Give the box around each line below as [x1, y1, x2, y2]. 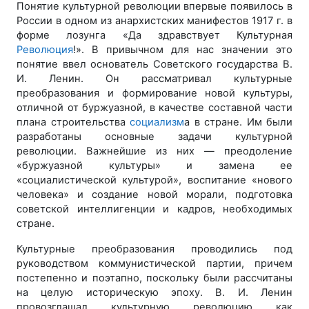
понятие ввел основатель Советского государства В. [17, 58, 292, 70]
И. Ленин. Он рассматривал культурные [17, 72, 292, 85]
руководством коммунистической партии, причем [17, 257, 292, 270]
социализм [130, 116, 184, 128]
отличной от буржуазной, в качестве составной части [17, 101, 292, 114]
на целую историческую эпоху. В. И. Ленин [17, 286, 292, 299]
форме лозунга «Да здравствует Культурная [17, 29, 292, 41]
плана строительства [17, 116, 130, 128]
